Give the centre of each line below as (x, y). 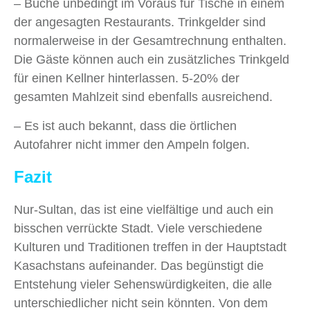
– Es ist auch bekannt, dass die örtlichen (125, 126)
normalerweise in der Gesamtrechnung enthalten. (150, 41)
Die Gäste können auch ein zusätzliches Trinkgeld (152, 60)
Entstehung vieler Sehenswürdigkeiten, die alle (143, 285)
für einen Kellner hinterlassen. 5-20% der (127, 79)
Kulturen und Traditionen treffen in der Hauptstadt (150, 247)
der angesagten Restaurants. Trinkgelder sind (140, 22)
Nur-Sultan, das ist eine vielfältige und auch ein (144, 210)
